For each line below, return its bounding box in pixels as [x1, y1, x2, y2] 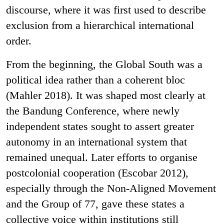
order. [6, 34, 31, 47]
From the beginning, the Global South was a [6, 57, 202, 70]
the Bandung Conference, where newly [6, 104, 179, 117]
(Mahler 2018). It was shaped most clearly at [6, 88, 205, 101]
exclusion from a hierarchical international [6, 18, 194, 31]
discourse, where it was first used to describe [6, 3, 206, 16]
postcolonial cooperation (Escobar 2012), [6, 166, 188, 179]
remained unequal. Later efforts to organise [6, 150, 197, 163]
